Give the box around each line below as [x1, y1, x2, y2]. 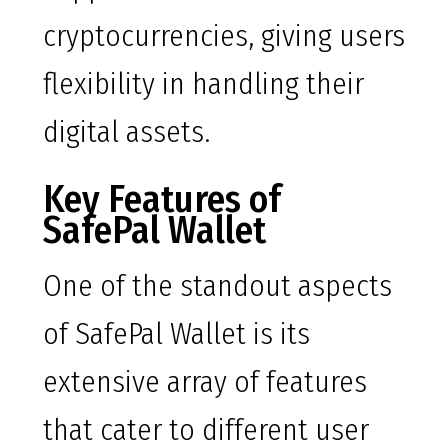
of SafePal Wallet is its [43, 316, 310, 353]
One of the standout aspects [43, 268, 392, 305]
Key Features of [43, 176, 281, 223]
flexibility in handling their [43, 66, 364, 103]
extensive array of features [43, 364, 367, 401]
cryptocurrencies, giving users [43, 18, 405, 55]
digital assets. [43, 114, 210, 151]
